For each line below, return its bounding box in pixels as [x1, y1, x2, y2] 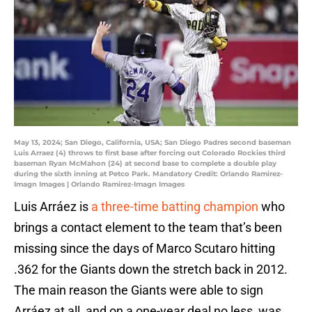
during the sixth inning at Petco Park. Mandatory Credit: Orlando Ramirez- [14, 169, 283, 179]
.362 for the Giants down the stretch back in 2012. [14, 262, 288, 277]
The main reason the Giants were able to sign [14, 283, 263, 298]
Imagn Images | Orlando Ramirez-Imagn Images [14, 180, 185, 189]
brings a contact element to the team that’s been [14, 220, 282, 235]
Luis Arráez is [14, 199, 91, 214]
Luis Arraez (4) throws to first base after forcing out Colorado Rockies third [14, 148, 286, 158]
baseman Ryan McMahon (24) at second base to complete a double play [14, 159, 276, 169]
